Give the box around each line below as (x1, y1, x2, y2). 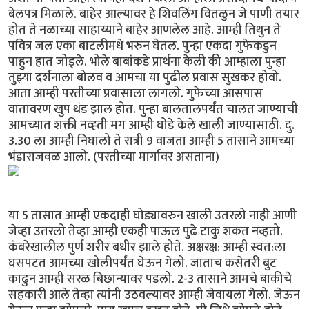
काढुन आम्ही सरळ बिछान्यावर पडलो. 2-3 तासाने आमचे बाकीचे (8, 268, 292, 290)
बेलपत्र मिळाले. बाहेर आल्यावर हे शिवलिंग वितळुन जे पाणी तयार (8, 3, 299, 26)
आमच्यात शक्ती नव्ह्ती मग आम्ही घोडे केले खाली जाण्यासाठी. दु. (8, 114, 295, 137)
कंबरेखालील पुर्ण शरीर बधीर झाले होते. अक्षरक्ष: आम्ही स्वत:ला (8, 237, 286, 259)
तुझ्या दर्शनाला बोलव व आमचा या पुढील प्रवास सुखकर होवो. (8, 67, 281, 89)
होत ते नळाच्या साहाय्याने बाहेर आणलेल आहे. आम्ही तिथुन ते (8, 19, 281, 41)
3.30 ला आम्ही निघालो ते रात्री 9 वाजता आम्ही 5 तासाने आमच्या (8, 130, 295, 152)
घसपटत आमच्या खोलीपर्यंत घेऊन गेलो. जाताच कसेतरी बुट (8, 252, 277, 275)
